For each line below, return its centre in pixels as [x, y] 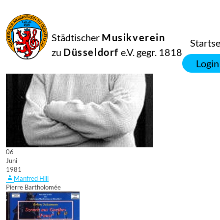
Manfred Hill [31, 178]
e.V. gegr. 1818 [151, 52]
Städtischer [77, 37]
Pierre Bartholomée [33, 187]
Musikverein [134, 37]
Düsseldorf [91, 52]
